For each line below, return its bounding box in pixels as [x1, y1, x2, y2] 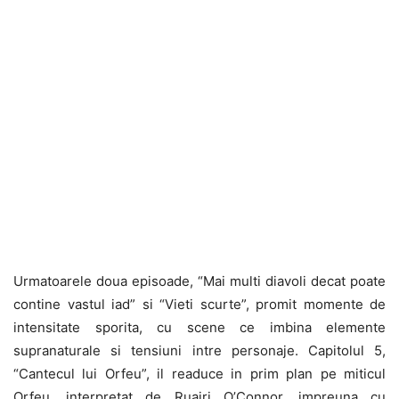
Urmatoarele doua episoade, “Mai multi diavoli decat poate [13, 272, 386, 289]
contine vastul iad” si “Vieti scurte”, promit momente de [13, 295, 386, 313]
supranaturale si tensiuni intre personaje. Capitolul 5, [13, 341, 386, 359]
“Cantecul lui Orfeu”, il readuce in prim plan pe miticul [13, 364, 386, 382]
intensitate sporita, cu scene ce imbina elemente [13, 318, 386, 336]
